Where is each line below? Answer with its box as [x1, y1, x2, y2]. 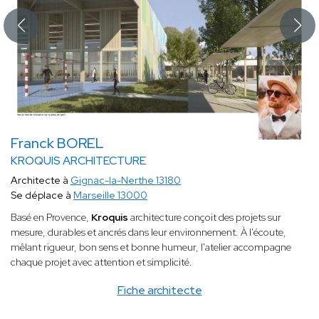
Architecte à [11, 174, 70, 187]
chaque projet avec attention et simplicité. [11, 256, 192, 269]
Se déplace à [11, 189, 73, 202]
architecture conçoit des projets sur [130, 211, 281, 224]
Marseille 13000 [73, 189, 147, 202]
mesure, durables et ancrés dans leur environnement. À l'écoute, [11, 226, 286, 239]
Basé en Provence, [11, 211, 91, 224]
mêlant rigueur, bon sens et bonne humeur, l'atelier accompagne [11, 241, 291, 254]
